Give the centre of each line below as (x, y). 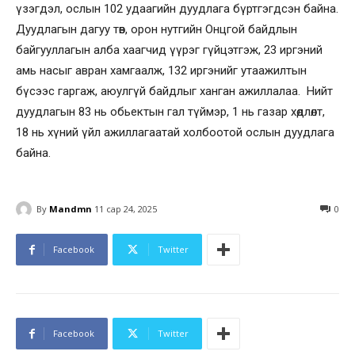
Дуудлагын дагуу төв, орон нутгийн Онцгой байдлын (157, 29)
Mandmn (71, 208)
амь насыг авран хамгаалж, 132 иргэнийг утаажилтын (161, 71)
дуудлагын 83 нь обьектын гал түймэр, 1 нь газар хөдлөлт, (170, 112)
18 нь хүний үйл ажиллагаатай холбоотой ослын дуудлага (175, 132)
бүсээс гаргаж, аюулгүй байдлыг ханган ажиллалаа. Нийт (174, 91)
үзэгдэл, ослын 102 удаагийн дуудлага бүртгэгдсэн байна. (177, 9)
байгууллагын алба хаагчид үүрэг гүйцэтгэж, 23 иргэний (169, 50)
